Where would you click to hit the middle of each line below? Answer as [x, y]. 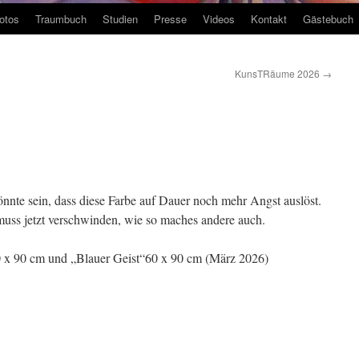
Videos [219, 19]
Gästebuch [328, 19]
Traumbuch [61, 19]
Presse [170, 19]
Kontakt [269, 19]
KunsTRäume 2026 [278, 73]
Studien [120, 19]
